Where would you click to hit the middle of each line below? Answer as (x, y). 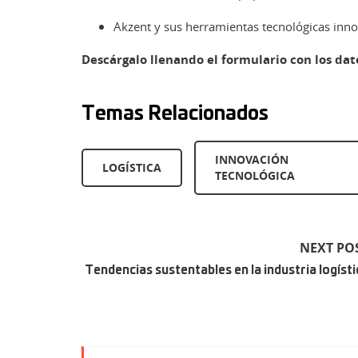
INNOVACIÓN (252, 160)
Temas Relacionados (175, 115)
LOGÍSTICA (132, 168)
